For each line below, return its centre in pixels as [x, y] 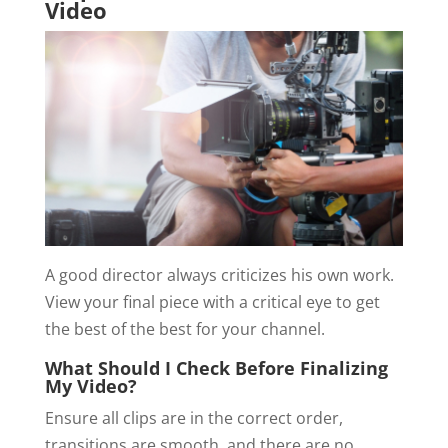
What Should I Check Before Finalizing [216, 368]
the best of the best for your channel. [184, 329]
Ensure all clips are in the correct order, [193, 418]
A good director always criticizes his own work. [219, 275]
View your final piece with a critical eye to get [212, 302]
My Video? [90, 386]
